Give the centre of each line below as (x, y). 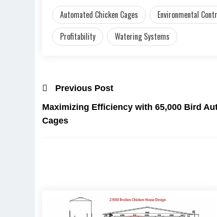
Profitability (78, 36)
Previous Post (84, 88)
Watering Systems (142, 36)
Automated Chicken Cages (99, 14)
